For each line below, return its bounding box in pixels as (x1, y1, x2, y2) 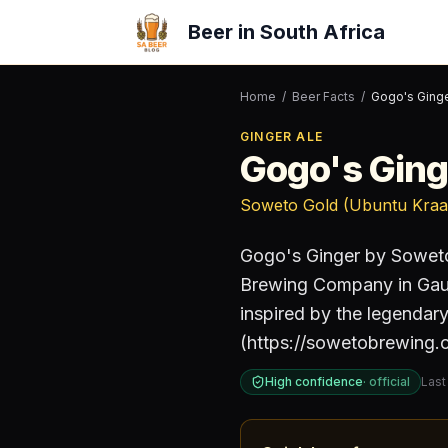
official (369, 374, 410, 389)
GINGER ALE (240, 129, 323, 144)
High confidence (265, 374, 363, 389)
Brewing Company (240, 274, 393, 295)
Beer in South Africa (188, 20, 385, 44)
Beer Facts (292, 89, 355, 104)
